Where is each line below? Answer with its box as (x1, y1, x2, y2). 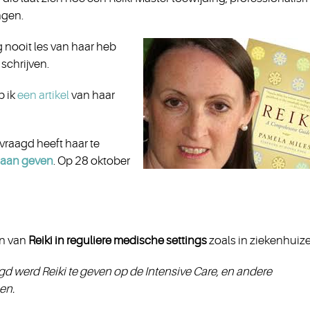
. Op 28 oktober (53, 154, 130, 167)
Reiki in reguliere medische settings (26, 234, 207, 247)
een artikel (17, 89, 71, 102)
